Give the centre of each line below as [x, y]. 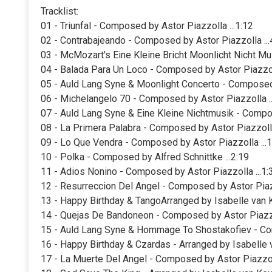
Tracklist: [59, 11]
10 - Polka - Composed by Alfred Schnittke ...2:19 [145, 157]
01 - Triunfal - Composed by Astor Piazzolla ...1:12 [147, 25]
